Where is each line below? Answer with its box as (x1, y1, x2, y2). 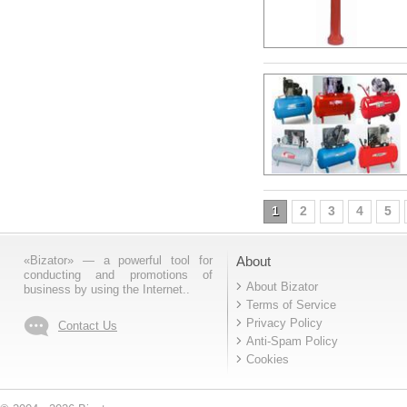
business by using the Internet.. (24, 283, 190, 296)
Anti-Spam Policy (246, 334, 338, 348)
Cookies (246, 352, 289, 366)
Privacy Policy (246, 316, 323, 330)
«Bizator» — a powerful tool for (24, 253, 213, 267)
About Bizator (246, 280, 318, 293)
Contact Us (58, 319, 117, 333)
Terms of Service (246, 298, 336, 312)
